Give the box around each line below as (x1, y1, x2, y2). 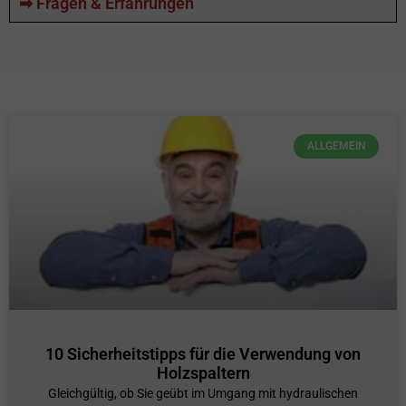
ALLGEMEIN (306, 140, 366, 153)
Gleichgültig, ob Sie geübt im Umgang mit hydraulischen (48, 386, 358, 401)
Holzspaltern (156, 363, 250, 383)
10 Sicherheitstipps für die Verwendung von (45, 344, 361, 364)
